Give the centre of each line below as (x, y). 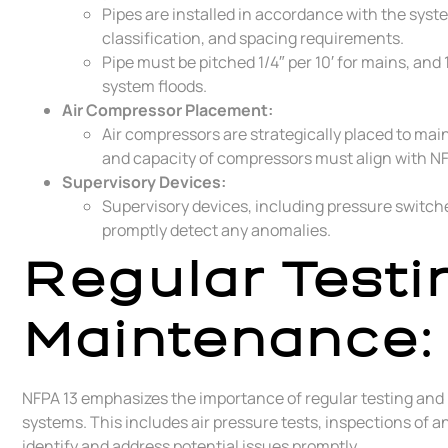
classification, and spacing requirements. (253, 37)
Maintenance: (228, 339)
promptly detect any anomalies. (216, 229)
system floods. (154, 85)
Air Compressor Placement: (167, 109)
